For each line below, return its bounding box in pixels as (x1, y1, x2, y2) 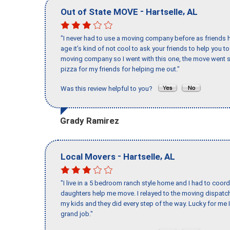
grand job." (61, 210, 93, 218)
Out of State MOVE (61, 6, 138, 17)
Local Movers (61, 151, 116, 162)
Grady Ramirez (60, 115, 119, 126)
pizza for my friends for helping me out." (61, 65, 180, 73)
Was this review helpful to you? (61, 85, 157, 93)
